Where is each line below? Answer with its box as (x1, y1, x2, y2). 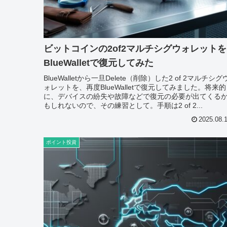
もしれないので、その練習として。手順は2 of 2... (44, 101, 203, 110)
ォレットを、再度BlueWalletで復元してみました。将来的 (44, 83, 226, 92)
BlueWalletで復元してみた (44, 58, 154, 68)
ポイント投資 (46, 139, 77, 145)
